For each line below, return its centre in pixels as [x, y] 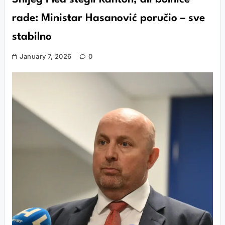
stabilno [32, 37]
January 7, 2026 [46, 56]
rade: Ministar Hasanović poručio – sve [108, 18]
